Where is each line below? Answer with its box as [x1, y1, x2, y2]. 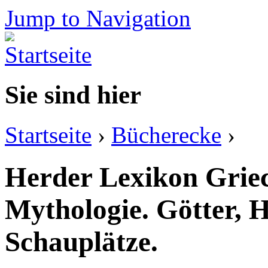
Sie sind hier [5, 80, 141, 109]
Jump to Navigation [5, 5, 191, 31]
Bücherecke [111, 121, 221, 148]
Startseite [5, 121, 92, 148]
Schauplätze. [5, 226, 158, 258]
